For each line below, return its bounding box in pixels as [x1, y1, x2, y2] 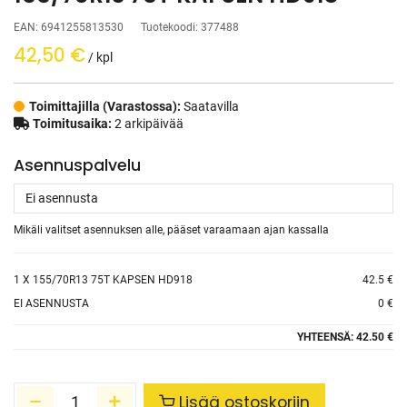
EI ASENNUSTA [14, 297, 89, 310]
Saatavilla [184, 99, 239, 114]
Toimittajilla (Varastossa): [29, 99, 184, 114]
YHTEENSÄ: [297, 331, 356, 343]
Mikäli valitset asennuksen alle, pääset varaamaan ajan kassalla [14, 223, 329, 236]
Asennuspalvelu [14, 154, 141, 176]
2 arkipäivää [112, 116, 184, 131]
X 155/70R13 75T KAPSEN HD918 [20, 273, 193, 286]
